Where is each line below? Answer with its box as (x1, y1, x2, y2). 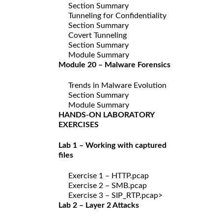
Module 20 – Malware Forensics (58, 60, 170, 69)
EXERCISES (58, 120, 99, 129)
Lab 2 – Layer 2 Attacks (58, 201, 139, 209)
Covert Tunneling (68, 31, 127, 39)
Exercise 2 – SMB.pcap (68, 181, 147, 190)
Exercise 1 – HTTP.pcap (68, 171, 149, 180)
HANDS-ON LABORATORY (58, 110, 154, 119)
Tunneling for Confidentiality (68, 11, 166, 20)
